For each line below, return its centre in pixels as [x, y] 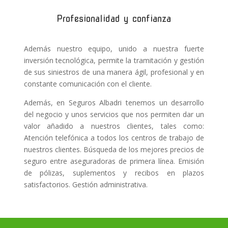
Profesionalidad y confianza [114, 19]
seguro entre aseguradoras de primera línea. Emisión [114, 161]
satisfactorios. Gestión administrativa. [85, 185]
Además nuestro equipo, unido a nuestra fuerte [114, 49]
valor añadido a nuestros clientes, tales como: [114, 126]
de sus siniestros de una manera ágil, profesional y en [114, 72]
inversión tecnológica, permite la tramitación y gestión [114, 61]
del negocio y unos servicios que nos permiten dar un [114, 115]
